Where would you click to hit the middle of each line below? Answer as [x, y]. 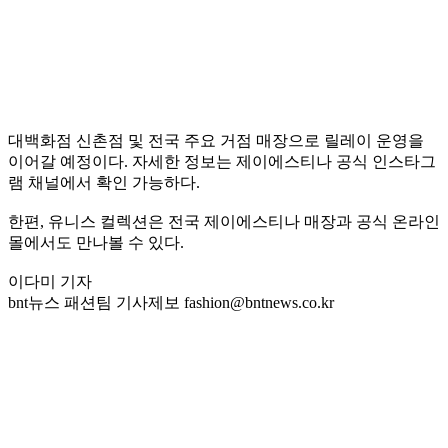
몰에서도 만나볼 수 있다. [96, 243]
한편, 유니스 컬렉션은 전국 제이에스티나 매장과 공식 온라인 [224, 222]
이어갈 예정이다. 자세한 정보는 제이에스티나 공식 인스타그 [222, 162]
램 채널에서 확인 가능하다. [104, 183]
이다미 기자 [50, 282]
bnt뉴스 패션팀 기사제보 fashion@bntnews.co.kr [171, 303]
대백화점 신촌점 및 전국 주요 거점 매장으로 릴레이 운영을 [216, 141]
